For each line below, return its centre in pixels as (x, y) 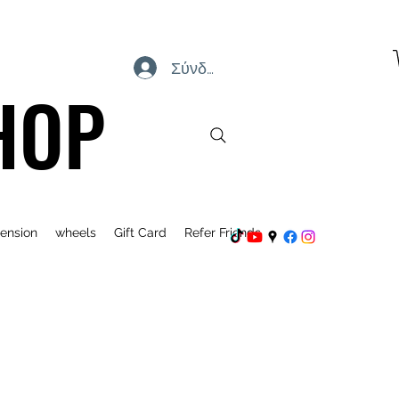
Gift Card (140, 233)
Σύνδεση (202, 68)
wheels (75, 233)
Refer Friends (222, 233)
